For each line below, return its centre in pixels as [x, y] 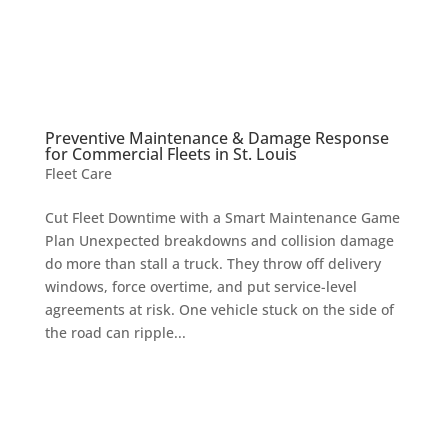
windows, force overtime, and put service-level [200, 286]
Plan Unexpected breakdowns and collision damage [219, 240]
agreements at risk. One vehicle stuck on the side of [219, 309]
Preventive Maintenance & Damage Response [216, 137]
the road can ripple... [115, 332]
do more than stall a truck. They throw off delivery [212, 263]
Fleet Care [78, 173]
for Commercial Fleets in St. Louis [170, 153]
